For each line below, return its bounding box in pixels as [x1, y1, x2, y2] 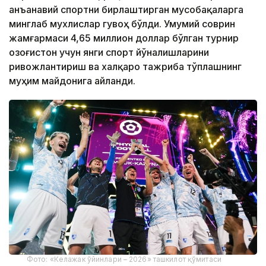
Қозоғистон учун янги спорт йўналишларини [9, 46, 209, 58]
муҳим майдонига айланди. [9, 74, 135, 87]
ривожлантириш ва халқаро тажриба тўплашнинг [9, 60, 242, 72]
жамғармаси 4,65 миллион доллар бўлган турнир [9, 31, 239, 44]
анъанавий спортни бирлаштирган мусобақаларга [9, 3, 243, 15]
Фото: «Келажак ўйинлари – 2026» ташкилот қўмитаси [27, 255, 221, 264]
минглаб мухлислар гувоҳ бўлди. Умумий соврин [9, 17, 235, 30]
